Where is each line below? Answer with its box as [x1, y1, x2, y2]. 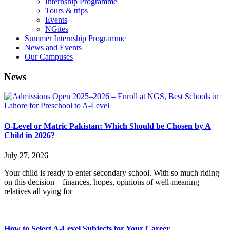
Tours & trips [45, 6, 88, 15]
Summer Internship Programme [25, 34, 126, 43]
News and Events [25, 43, 82, 52]
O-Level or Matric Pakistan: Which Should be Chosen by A [4, 121, 211, 130]
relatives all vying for [4, 186, 72, 196]
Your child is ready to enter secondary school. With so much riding [4, 168, 219, 177]
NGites [45, 25, 68, 33]
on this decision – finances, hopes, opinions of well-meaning [4, 177, 199, 186]
